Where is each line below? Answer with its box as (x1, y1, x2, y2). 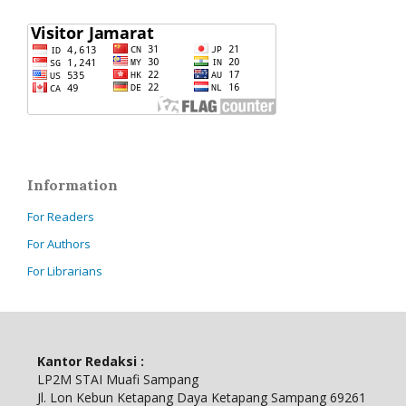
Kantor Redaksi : (37, 352, 144, 370)
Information (27, 175, 118, 194)
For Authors (27, 235, 91, 252)
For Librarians (27, 262, 102, 279)
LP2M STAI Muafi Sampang (37, 370, 198, 388)
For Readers (27, 208, 94, 225)
